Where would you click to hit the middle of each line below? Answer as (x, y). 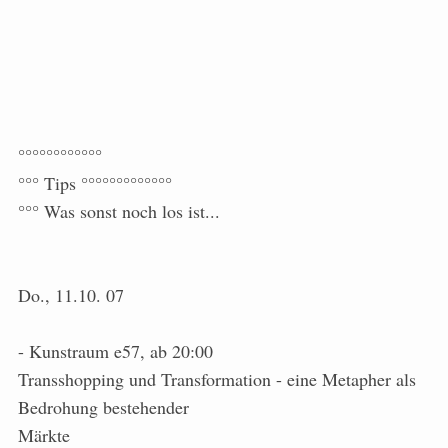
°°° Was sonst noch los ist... (119, 211)
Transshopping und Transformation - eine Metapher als (217, 379)
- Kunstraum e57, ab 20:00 (115, 351)
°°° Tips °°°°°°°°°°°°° (95, 183)
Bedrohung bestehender (103, 407)
